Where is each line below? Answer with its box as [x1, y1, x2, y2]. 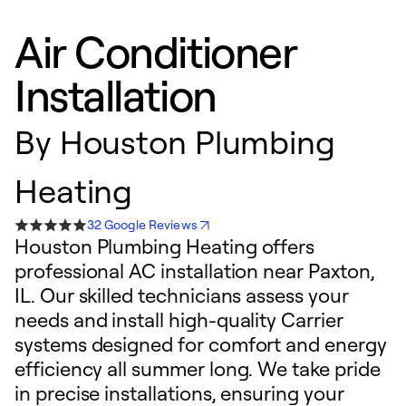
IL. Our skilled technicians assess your [14, 283, 349, 307]
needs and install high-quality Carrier [14, 307, 343, 332]
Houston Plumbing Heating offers [14, 234, 315, 258]
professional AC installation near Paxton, [14, 258, 375, 283]
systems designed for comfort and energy [14, 332, 387, 356]
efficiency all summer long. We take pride [14, 356, 381, 381]
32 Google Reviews [87, 217, 198, 232]
